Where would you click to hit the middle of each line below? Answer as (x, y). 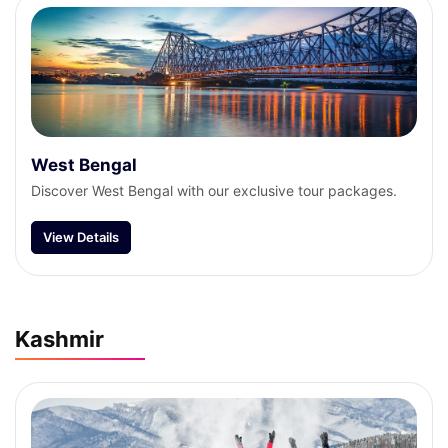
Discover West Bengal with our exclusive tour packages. (214, 190)
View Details (81, 237)
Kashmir (59, 339)
